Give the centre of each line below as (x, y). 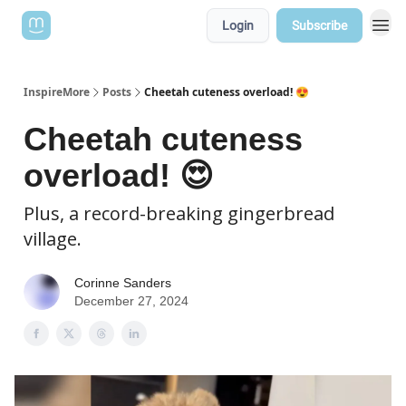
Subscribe (319, 25)
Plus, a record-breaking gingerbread (179, 213)
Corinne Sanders (123, 283)
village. (53, 239)
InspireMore (57, 92)
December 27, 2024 (131, 301)
